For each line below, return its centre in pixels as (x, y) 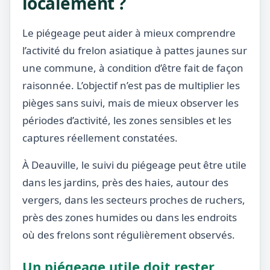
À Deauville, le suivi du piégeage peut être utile (134, 165)
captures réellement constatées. (100, 138)
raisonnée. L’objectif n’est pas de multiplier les (131, 85)
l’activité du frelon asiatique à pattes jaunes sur (135, 50)
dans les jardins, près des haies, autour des (125, 182)
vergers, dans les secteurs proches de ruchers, (134, 200)
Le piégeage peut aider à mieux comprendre (129, 33)
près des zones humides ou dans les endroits (130, 217)
